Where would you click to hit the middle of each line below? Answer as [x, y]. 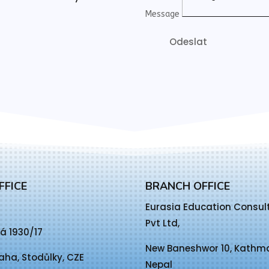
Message [162, 14]
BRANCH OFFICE [188, 186]
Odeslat [188, 41]
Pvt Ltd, [162, 223]
